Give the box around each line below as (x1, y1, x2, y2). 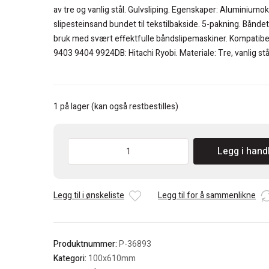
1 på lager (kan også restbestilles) (53, 100, 178, 113)
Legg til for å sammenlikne (158, 189, 256, 202)
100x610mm (88, 252, 136, 265)
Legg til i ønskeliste (53, 189, 124, 202)
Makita (67, 138, 92, 151)
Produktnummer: (53, 238, 119, 251)
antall (67, 190, 87, 204)
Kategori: (53, 252, 88, 265)
